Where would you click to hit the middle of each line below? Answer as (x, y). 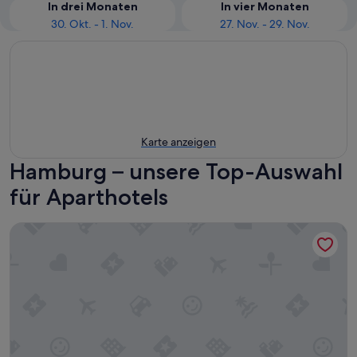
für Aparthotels (89, 197)
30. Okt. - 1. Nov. (92, 24)
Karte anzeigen (178, 142)
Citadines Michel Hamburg (86, 230)
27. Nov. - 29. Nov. (265, 24)
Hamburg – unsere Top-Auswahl (176, 171)
